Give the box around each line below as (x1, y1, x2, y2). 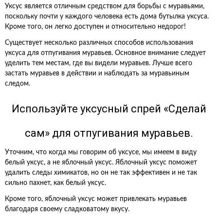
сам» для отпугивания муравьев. (25, 127, 193, 139)
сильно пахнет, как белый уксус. (5, 180, 106, 186)
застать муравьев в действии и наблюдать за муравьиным (5, 70, 189, 77)
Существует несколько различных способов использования (5, 39, 193, 46)
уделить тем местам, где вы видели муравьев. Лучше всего (5, 60, 192, 67)
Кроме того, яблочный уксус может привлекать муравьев (5, 196, 187, 202)
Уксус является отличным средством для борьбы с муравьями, (5, 3, 204, 10)
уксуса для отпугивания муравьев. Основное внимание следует (5, 50, 206, 56)
